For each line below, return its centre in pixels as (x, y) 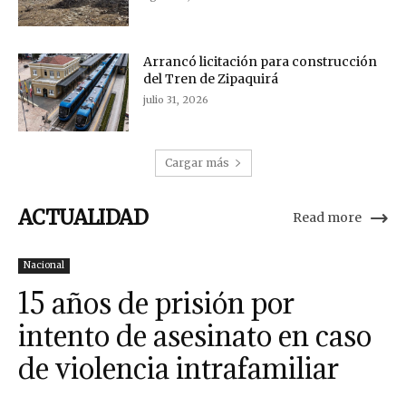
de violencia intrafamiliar (179, 369)
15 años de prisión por (156, 304)
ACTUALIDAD (83, 217)
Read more (327, 217)
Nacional (44, 266)
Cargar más (197, 162)
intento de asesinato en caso (195, 336)
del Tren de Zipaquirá (211, 79)
